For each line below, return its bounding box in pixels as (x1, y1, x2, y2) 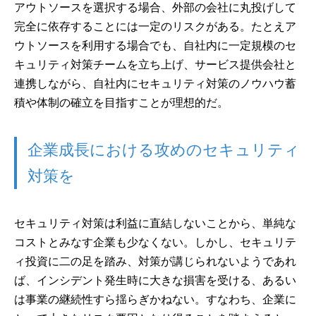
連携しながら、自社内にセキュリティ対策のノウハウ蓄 (14, 77, 296, 90)
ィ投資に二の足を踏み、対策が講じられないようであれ (14, 255, 296, 267)
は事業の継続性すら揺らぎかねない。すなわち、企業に (14, 293, 296, 305)
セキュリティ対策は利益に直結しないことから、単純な (14, 217, 296, 229)
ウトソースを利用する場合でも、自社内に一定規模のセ (14, 39, 296, 51)
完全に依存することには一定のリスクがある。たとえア (14, 20, 296, 32)
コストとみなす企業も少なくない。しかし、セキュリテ (14, 236, 296, 248)
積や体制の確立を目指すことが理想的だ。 (14, 96, 229, 109)
